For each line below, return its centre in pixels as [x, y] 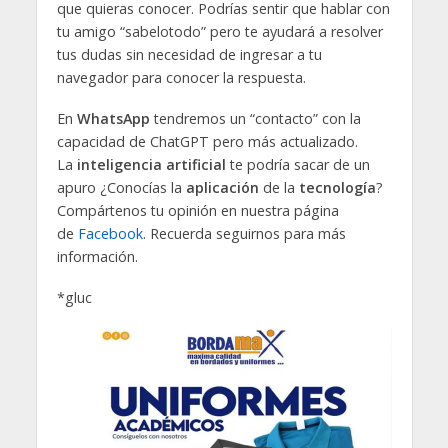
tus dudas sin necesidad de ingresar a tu [189, 55]
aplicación [222, 188]
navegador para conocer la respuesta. [181, 78]
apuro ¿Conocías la [121, 188]
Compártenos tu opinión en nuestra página [197, 211]
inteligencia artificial [151, 165]
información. [97, 257]
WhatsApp [113, 119]
